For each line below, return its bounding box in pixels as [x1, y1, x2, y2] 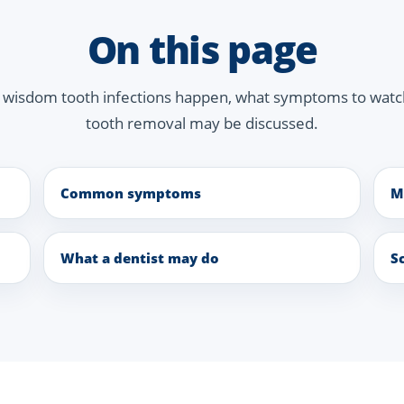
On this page [87, 23, 317, 76]
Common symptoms [60, 184, 201, 203]
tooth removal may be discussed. [86, 113, 318, 134]
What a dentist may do [60, 249, 219, 268]
